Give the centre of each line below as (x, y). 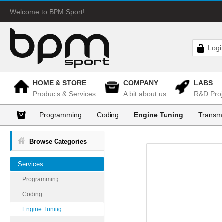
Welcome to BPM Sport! (47, 12)
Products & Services (64, 94)
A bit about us (145, 94)
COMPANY (141, 83)
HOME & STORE (59, 83)
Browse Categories (58, 141)
